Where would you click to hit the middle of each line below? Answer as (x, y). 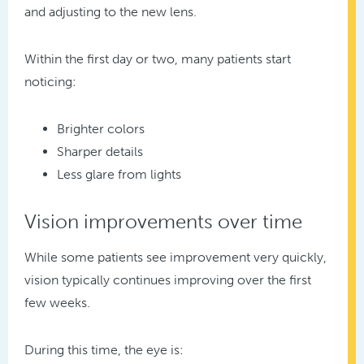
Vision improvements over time (163, 221)
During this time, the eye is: (104, 349)
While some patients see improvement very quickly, (175, 257)
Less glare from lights (119, 174)
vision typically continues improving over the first (168, 279)
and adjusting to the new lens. (110, 11)
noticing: (50, 81)
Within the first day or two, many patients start (158, 58)
